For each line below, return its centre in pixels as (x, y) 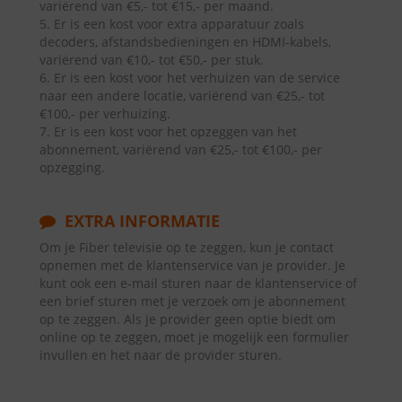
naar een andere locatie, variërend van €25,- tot (182, 96)
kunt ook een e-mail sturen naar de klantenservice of (198, 283)
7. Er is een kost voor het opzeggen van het (168, 131)
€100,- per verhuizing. (105, 114)
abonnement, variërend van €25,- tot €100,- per (181, 149)
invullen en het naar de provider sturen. (161, 355)
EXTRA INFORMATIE (140, 221)
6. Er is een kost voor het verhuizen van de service (190, 78)
